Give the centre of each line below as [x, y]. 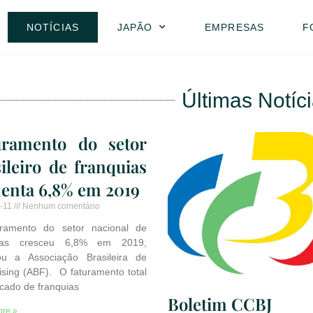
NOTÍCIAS [53, 27]
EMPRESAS [234, 27]
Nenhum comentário [60, 206]
